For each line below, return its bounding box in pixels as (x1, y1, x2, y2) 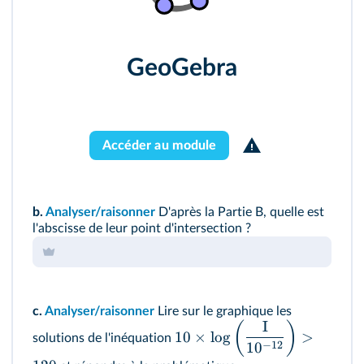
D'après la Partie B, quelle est (155, 205, 324, 219)
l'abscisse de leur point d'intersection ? (32, 221, 251, 235)
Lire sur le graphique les (154, 304, 292, 318)
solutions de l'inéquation (32, 331, 175, 344)
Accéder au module (102, 138, 217, 152)
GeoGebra (127, 55, 237, 80)
